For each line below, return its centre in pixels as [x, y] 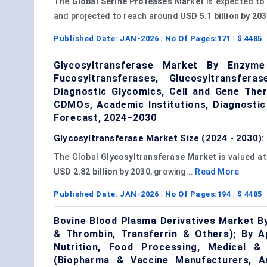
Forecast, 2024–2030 [105, 117]
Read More [217, 171]
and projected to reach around [117, 16]
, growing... [173, 171]
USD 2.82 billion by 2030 [102, 171]
